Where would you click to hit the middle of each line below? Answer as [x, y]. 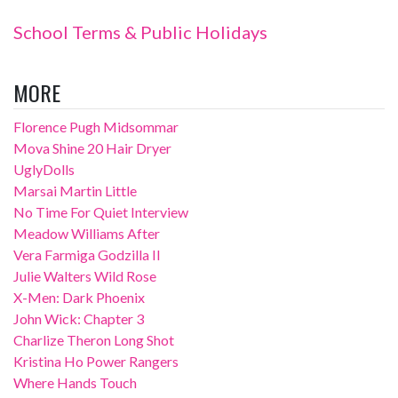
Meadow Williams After [87, 233]
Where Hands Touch [75, 382]
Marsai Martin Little [75, 191]
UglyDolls [44, 169]
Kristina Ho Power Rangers [96, 361]
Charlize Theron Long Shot [94, 340]
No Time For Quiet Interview [101, 212]
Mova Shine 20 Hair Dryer [92, 148]
